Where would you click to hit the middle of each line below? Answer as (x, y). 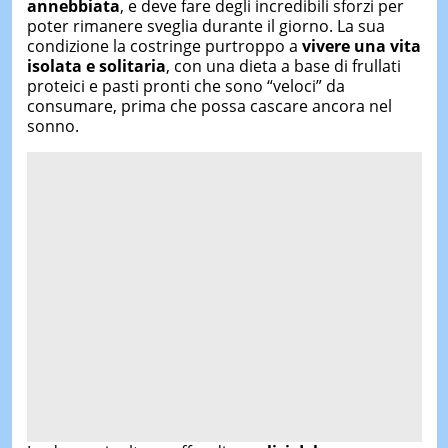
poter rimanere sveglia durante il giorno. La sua (205, 26)
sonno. (52, 126)
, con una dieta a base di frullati (283, 66)
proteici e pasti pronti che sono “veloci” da (185, 86)
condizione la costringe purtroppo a (164, 46)
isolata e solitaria (96, 66)
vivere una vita (361, 46)
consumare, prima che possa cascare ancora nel (209, 106)
